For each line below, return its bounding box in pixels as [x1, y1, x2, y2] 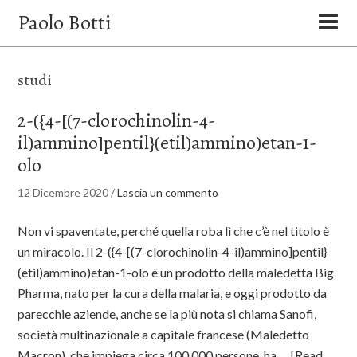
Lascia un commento [117, 186, 219, 199]
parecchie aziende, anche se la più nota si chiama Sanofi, [18, 306, 317, 321]
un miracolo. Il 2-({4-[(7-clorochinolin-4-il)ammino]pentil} [18, 244, 328, 259]
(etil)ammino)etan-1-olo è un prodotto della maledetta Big [18, 265, 335, 280]
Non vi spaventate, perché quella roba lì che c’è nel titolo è [18, 223, 330, 238]
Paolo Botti [18, 9, 112, 37]
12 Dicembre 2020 [18, 186, 109, 199]
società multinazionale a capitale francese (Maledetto [18, 327, 310, 342]
